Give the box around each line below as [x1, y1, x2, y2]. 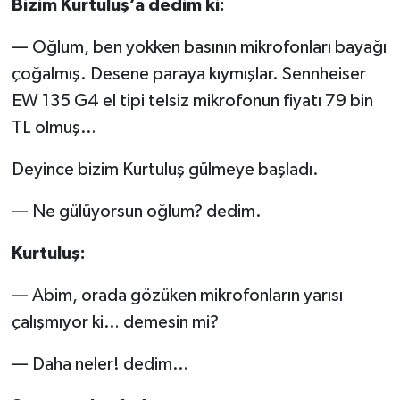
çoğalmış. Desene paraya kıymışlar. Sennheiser [11, 64, 366, 83]
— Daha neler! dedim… [11, 354, 188, 373]
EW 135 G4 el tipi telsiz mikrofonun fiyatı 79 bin [11, 91, 373, 110]
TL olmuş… [11, 118, 96, 137]
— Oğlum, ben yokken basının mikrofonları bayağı [11, 37, 387, 56]
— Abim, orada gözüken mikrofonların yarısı [11, 286, 343, 304]
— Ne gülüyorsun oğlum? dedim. [11, 202, 262, 221]
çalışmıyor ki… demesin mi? [11, 312, 219, 331]
